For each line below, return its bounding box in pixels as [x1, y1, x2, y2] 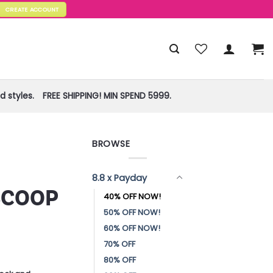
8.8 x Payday [92, 171, 147, 184]
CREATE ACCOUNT [5, 5, 59, 13]
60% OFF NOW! [104, 222, 160, 234]
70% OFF [104, 238, 135, 250]
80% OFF [104, 253, 136, 266]
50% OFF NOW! [104, 206, 160, 218]
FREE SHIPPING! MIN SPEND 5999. [42, 90, 171, 102]
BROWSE [92, 138, 130, 150]
